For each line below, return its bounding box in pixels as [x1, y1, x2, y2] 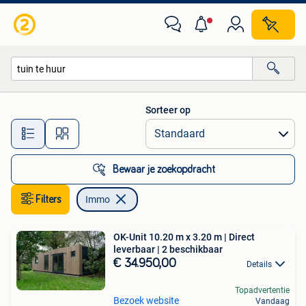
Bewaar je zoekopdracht [113, 164, 215, 175]
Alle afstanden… [110, 122, 178, 133]
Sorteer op [145, 105, 191, 115]
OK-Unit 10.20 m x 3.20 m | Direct [113, 232, 255, 242]
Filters [36, 194, 61, 205]
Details [247, 260, 272, 269]
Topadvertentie [235, 286, 290, 296]
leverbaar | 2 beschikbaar [113, 244, 223, 255]
